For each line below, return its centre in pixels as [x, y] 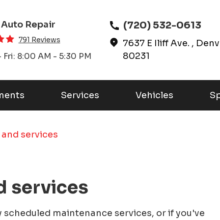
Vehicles [154, 95]
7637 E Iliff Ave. [156, 43]
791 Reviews [39, 40]
